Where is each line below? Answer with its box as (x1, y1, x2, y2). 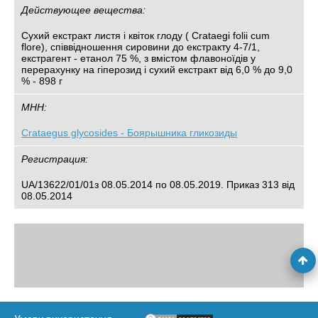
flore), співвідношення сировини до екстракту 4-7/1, (21, 41, 260, 53)
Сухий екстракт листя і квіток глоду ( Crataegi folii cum (21, 30, 270, 41)
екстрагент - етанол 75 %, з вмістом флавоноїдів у (21, 53, 256, 64)
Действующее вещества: (21, 4, 146, 16)
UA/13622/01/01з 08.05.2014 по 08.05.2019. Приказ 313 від (21, 179, 295, 190)
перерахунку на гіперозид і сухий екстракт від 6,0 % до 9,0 (21, 64, 292, 75)
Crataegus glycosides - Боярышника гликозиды (21, 127, 237, 138)
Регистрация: (21, 153, 88, 165)
